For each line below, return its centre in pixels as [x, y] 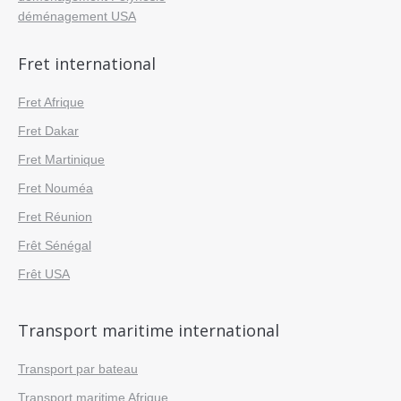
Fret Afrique [51, 102]
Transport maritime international [149, 330]
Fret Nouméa [55, 188]
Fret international [87, 64]
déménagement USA [77, 16]
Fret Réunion [55, 217]
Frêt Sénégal [55, 245]
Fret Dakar [48, 131]
